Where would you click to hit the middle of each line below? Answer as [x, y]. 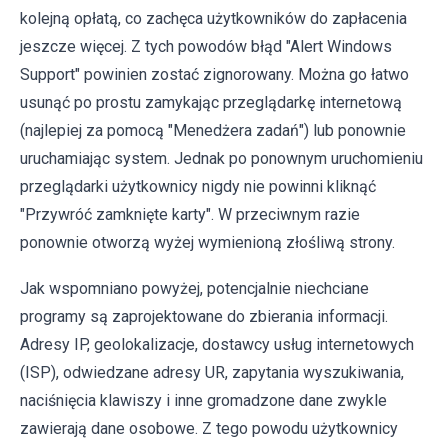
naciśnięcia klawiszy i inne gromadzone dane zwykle [203, 400]
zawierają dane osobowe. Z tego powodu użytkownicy [209, 428]
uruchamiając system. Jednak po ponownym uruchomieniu [221, 158]
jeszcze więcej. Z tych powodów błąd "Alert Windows [206, 46]
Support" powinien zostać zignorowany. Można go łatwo [214, 74]
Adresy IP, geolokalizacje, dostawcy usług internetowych [217, 344]
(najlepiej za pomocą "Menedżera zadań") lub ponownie [213, 130]
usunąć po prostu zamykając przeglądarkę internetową [211, 102]
